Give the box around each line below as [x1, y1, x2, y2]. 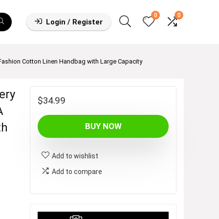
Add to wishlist [52, 152, 98, 160]
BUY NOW [85, 121, 122, 131]
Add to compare [52, 167, 102, 175]
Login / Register [46, 18, 103, 27]
